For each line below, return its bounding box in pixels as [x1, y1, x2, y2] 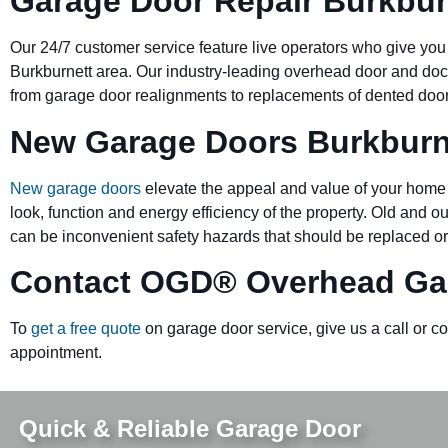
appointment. [10, 344, 102, 362]
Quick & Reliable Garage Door [18, 414, 361, 442]
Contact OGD [10, 264, 213, 301]
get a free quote [31, 320, 141, 338]
